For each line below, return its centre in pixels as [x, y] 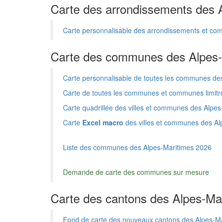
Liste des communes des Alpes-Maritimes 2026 [137, 147]
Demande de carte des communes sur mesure [136, 172]
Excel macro [103, 122]
